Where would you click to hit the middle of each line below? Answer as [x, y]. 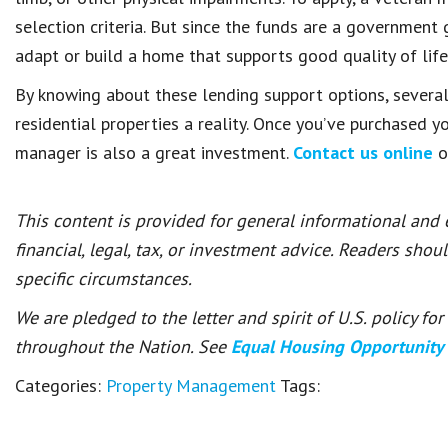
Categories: [60, 385]
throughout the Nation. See [123, 346]
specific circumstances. [103, 278]
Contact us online [363, 152]
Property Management [191, 385]
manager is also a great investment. [154, 152]
